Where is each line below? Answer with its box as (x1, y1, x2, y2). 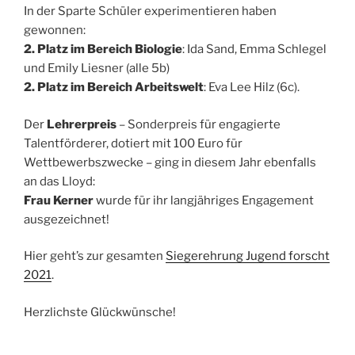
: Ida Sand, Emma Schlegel (182, 42, 326, 57)
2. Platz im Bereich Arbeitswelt (24, 80, 204, 95)
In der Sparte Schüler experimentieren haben (24, 4, 277, 19)
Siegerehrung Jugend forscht (166, 249, 330, 264)
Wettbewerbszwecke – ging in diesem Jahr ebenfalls (24, 155, 316, 170)
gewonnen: (24, 23, 86, 38)
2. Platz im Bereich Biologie (24, 42, 182, 57)
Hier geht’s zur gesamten (24, 249, 166, 264)
